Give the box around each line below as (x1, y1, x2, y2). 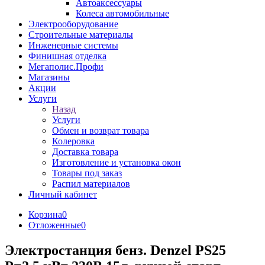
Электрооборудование (28, 19, 118, 29)
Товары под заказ (52, 168, 122, 178)
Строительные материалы (28, 30, 133, 40)
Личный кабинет (28, 189, 97, 199)
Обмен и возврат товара (52, 125, 149, 135)
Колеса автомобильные (76, 8, 169, 18)
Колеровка (52, 136, 95, 146)
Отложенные (28, 220, 81, 230)
